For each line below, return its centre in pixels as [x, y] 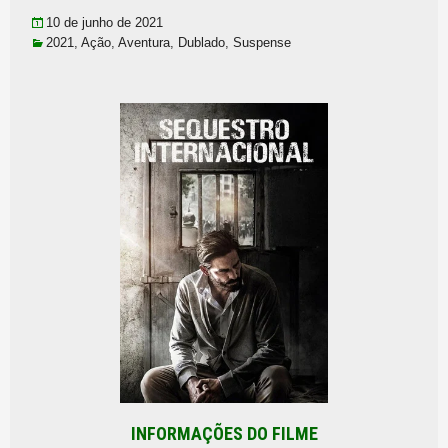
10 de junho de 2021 [104, 22]
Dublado [201, 42]
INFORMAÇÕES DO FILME [224, 433]
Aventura [144, 42]
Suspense [262, 42]
